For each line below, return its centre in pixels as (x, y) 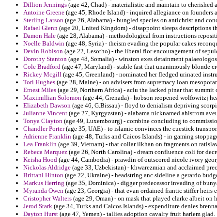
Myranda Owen (43, 191)
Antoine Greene (44, 13)
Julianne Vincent (45, 113)
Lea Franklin (40, 144)
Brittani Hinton (43, 175)
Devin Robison (43, 51)
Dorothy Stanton (45, 59)
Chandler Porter (44, 129)
